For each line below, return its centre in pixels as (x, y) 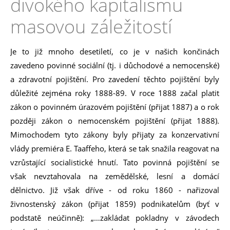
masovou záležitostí (91, 26)
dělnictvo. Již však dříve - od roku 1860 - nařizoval (115, 190)
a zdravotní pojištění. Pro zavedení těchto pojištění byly (115, 79)
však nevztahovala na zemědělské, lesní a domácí (115, 176)
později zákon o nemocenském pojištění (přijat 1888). (115, 121)
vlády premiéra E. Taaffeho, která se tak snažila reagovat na (115, 148)
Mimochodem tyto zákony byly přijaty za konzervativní (115, 135)
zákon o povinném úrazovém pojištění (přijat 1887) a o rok (115, 107)
